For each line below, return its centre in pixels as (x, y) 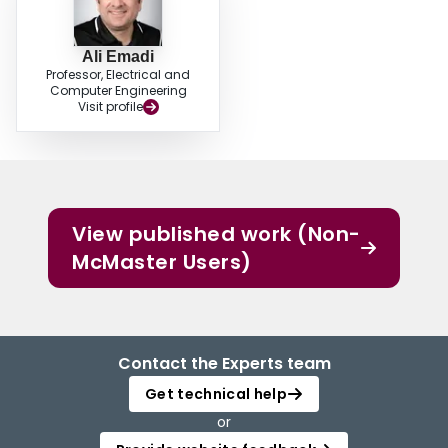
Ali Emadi (118, 57)
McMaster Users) (162, 262)
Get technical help (216, 394)
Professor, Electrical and (118, 75)
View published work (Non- (216, 234)
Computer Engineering (118, 91)
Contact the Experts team (224, 364)
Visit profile (110, 107)
